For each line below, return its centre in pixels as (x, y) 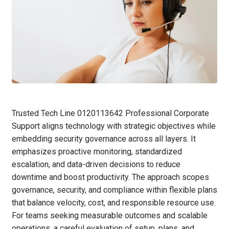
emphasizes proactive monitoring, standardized (97, 152)
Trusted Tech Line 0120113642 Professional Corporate (110, 113)
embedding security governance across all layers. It (104, 139)
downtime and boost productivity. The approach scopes (110, 177)
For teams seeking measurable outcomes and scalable (110, 216)
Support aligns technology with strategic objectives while (114, 126)
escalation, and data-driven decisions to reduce (96, 165)
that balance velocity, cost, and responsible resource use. (114, 203)
